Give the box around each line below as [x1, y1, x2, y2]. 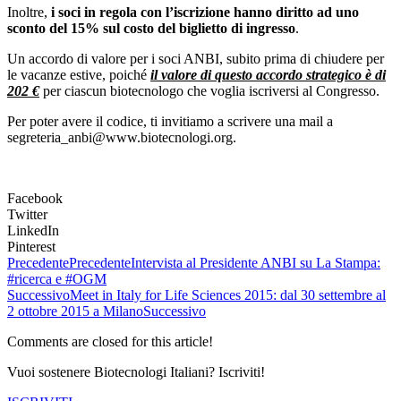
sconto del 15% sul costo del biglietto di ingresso [7, 20, 295, 36]
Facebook [7, 190, 63, 206]
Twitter [7, 206, 47, 222]
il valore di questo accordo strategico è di [150, 66, 386, 82]
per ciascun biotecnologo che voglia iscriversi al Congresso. [39, 82, 380, 98]
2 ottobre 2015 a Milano [7, 303, 143, 319]
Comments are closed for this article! [7, 333, 213, 349]
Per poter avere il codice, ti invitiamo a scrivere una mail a [7, 113, 333, 129]
